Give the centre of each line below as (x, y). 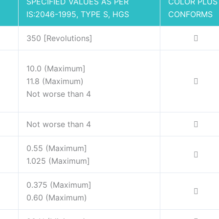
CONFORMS (190, 14)
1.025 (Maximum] (58, 161)
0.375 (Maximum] (59, 185)
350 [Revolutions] (59, 38)
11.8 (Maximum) (55, 81)
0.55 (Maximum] (57, 148)
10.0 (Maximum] (56, 69)
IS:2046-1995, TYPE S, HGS (78, 14)
